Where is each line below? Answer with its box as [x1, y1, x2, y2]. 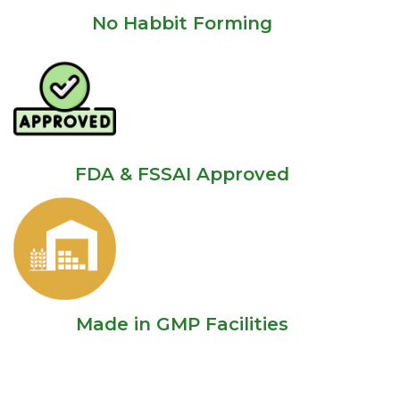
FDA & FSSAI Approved [75, 162, 289, 185]
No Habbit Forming [92, 12, 272, 34]
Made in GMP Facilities [76, 313, 288, 336]
